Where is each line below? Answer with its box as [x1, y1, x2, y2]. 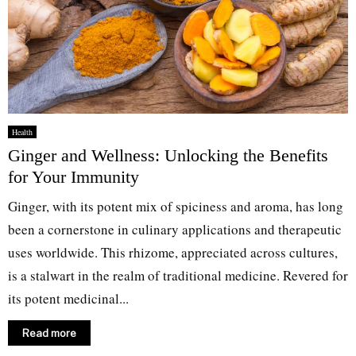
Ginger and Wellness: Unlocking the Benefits [8, 145, 328, 165]
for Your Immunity [8, 166, 139, 187]
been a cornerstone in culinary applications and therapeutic [8, 219, 342, 238]
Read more [22, 326, 76, 339]
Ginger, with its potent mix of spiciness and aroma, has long [8, 196, 343, 215]
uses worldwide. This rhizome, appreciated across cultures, [8, 242, 338, 261]
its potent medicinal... [8, 288, 129, 308]
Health [12, 126, 33, 137]
